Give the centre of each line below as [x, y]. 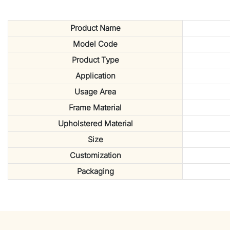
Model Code [95, 44]
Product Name [95, 28]
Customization [95, 156]
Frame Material [95, 108]
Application [95, 76]
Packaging [95, 171]
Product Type [95, 60]
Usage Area [95, 92]
